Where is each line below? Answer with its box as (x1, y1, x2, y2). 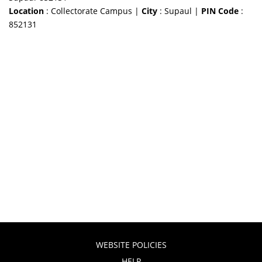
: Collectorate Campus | (44, 5, 142, 16)
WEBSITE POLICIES (95, 239, 167, 250)
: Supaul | (157, 5, 202, 16)
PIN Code (201, 5, 239, 16)
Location (9, 5, 44, 16)
